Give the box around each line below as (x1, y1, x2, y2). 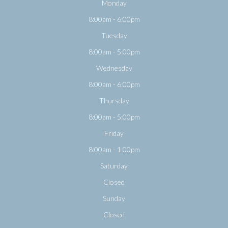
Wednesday (96, 63, 132, 72)
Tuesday (101, 31, 127, 40)
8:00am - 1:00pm (88, 145, 140, 154)
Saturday (100, 161, 128, 170)
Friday (104, 128, 124, 137)
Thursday (99, 96, 129, 105)
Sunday (103, 193, 125, 203)
